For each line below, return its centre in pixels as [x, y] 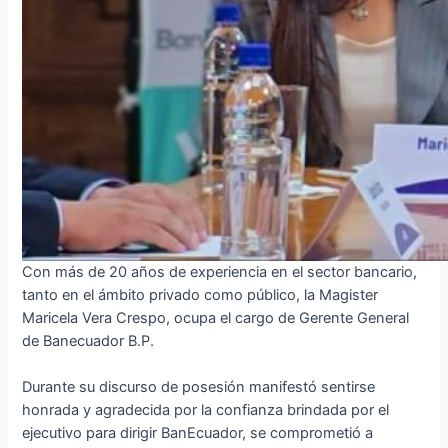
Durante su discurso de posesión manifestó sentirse [199, 387]
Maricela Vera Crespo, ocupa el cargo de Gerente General [216, 317]
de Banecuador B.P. [88, 340]
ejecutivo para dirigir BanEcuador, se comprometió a [198, 433]
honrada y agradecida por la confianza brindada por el [206, 410]
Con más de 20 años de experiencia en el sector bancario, [220, 271]
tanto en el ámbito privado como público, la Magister [200, 294]
